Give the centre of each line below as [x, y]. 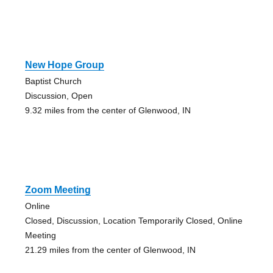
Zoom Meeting [58, 190]
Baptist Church [53, 81]
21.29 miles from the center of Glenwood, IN [110, 250]
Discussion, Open [58, 95]
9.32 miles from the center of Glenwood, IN [108, 110]
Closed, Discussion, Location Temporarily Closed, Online [133, 220]
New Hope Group [64, 65]
